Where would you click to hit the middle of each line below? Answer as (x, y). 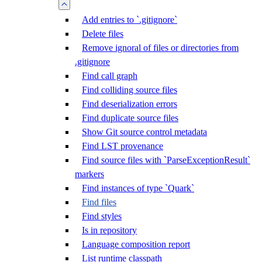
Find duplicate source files (130, 118)
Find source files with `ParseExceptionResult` (166, 160)
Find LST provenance (123, 146)
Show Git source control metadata (144, 132)
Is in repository (109, 230)
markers (89, 174)
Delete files (103, 34)
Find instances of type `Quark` (138, 188)
